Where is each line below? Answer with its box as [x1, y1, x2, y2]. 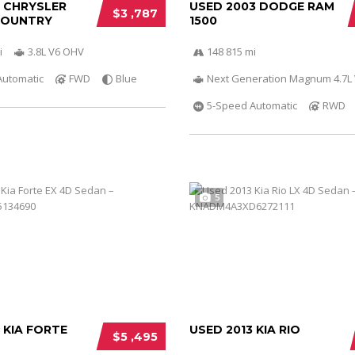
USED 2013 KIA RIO [189, 322, 300, 337]
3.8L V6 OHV [28, 44, 84, 59]
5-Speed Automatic [206, 97, 297, 113]
